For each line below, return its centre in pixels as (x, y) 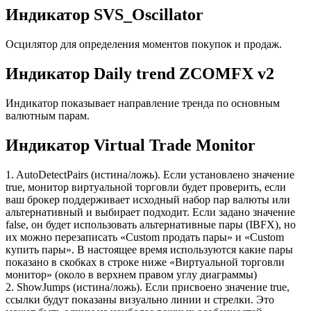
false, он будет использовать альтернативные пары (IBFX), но (151, 224)
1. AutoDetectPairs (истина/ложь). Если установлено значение (150, 174)
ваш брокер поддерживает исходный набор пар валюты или (148, 199)
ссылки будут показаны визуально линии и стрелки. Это (140, 299)
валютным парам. (48, 115)
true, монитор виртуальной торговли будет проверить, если (146, 187)
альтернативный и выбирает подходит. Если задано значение (150, 212)
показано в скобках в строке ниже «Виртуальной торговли (145, 262)
